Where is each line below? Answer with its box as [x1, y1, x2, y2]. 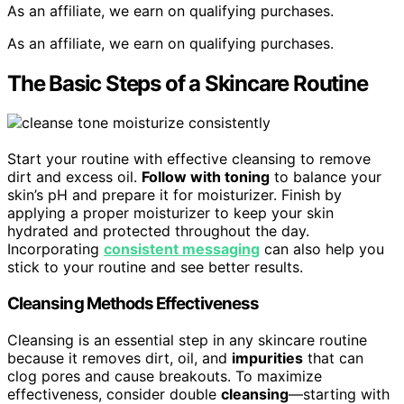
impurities [232, 348, 303, 367]
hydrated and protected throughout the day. [7, 222, 309, 241]
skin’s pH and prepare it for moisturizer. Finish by [7, 186, 342, 205]
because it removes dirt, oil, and [7, 348, 232, 367]
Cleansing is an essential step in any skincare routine [7, 330, 367, 349]
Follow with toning [142, 168, 270, 187]
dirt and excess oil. [7, 168, 142, 187]
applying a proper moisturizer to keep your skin [7, 204, 334, 223]
